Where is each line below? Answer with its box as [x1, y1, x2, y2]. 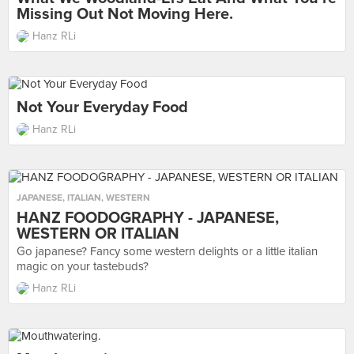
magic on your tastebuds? [17, 259, 149, 273]
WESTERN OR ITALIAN [17, 224, 179, 243]
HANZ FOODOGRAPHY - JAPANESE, [17, 209, 279, 228]
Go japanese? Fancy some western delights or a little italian [17, 244, 318, 258]
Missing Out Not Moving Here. [17, 5, 233, 24]
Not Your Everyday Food [17, 98, 188, 117]
